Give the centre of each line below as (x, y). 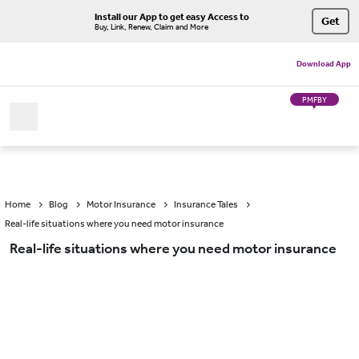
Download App (323, 64)
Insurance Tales (206, 204)
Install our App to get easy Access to (172, 16)
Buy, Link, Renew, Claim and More (151, 27)
